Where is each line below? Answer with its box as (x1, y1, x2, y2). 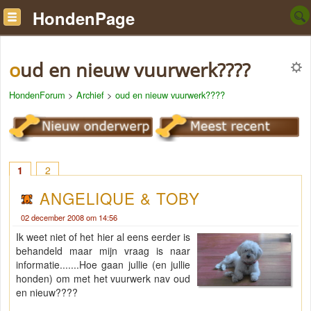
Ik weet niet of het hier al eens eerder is (16, 230, 191, 244)
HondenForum (9, 88, 65, 101)
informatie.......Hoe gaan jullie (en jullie (16, 258, 191, 272)
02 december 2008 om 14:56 (21, 212, 117, 224)
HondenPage (33, 6, 135, 30)
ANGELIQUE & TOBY (40, 187, 201, 210)
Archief (76, 88, 104, 101)
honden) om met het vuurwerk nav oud (16, 271, 191, 286)
